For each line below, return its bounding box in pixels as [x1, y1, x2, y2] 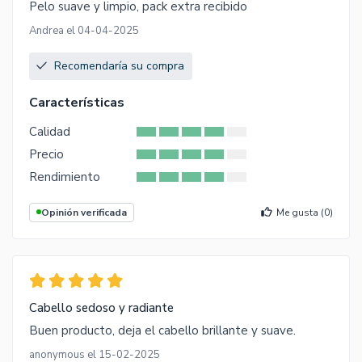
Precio [29, 145, 64, 162]
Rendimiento [29, 168, 100, 185]
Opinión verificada [41, 205, 127, 219]
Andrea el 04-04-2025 [29, 23, 139, 38]
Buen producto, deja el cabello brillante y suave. [29, 322, 296, 339]
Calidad [29, 123, 70, 140]
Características [29, 93, 124, 112]
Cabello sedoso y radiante [29, 299, 174, 316]
